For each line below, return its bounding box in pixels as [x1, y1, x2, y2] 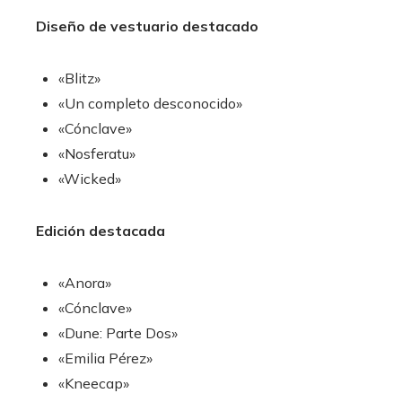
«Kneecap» [58, 373, 129, 392]
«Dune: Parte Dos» [58, 323, 178, 342]
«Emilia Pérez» [58, 348, 153, 367]
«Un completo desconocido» [58, 93, 242, 112]
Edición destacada [36, 221, 165, 240]
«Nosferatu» [58, 144, 135, 162]
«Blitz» [58, 68, 100, 87]
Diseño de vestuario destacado [36, 16, 258, 35]
